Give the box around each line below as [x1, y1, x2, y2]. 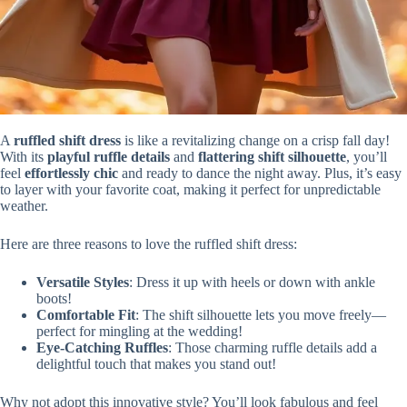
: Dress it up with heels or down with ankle [129, 273, 375, 290]
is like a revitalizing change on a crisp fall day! [121, 132, 390, 148]
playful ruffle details [47, 148, 170, 164]
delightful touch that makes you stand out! [36, 355, 276, 372]
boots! [36, 290, 72, 306]
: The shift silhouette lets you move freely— [135, 306, 386, 323]
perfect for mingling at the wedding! [36, 323, 243, 339]
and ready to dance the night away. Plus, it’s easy [118, 164, 402, 181]
